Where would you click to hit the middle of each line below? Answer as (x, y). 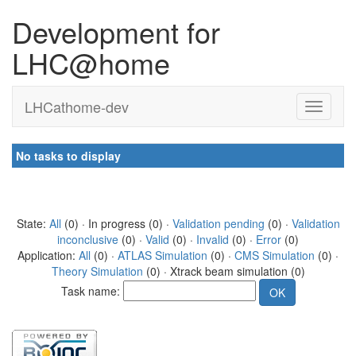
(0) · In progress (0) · (116, 223)
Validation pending (218, 223)
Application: (48, 255)
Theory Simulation (97, 271)
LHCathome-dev (77, 106)
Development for (116, 31)
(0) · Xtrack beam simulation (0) (224, 271)
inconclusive (88, 239)
